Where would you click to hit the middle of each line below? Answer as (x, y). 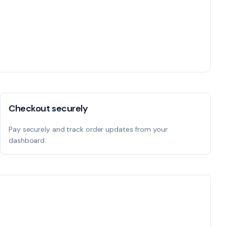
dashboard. (28, 140)
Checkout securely (48, 108)
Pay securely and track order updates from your (88, 129)
